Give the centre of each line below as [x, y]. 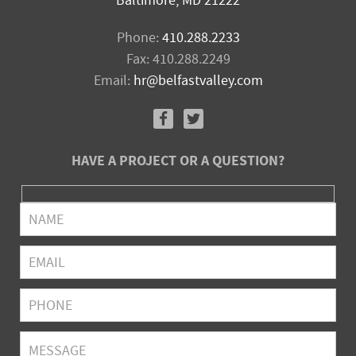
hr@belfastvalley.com [198, 80]
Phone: [139, 37]
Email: [113, 80]
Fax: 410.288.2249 [178, 59]
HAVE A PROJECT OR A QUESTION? [178, 161]
